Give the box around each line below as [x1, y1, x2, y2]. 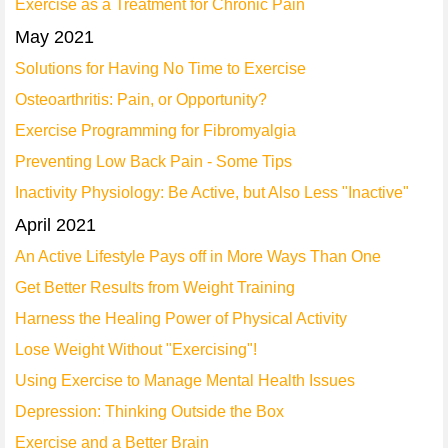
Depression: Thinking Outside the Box [15, 403, 284, 420]
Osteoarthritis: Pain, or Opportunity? [15, 91, 267, 108]
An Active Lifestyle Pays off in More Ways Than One [15, 248, 381, 265]
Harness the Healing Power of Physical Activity [15, 310, 347, 327]
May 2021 [15, 27, 94, 47]
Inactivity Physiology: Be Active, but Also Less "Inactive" [15, 184, 409, 201]
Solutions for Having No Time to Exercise [15, 60, 306, 77]
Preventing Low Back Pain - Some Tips [15, 153, 292, 170]
